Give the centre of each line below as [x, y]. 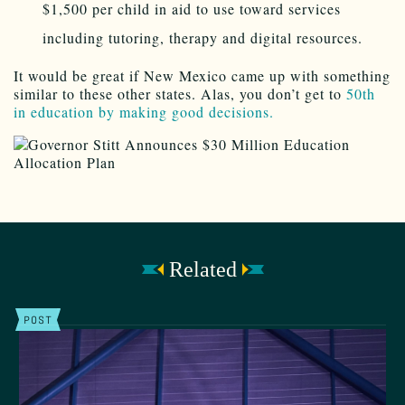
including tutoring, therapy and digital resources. [202, 37]
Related [202, 269]
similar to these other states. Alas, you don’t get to [180, 93]
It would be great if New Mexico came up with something [202, 75]
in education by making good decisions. [144, 111]
